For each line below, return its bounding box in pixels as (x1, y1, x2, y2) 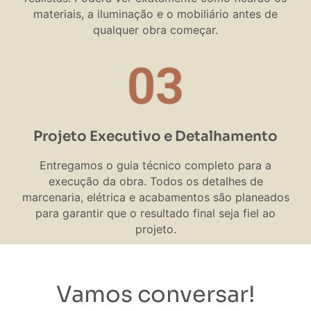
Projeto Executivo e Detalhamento (33, 127, 278, 145)
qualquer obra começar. (93, 22, 218, 37)
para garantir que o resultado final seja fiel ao (35, 205, 276, 220)
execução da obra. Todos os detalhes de (48, 174, 263, 188)
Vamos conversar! (56, 280, 255, 308)
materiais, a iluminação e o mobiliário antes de (33, 6, 278, 21)
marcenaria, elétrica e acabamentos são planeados (22, 190, 289, 204)
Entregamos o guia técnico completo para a (40, 158, 271, 172)
